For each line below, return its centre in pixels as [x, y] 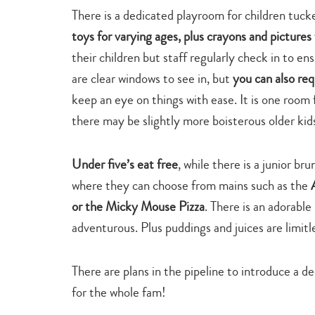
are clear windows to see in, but [152, 78]
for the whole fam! [119, 292]
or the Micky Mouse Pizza [138, 206]
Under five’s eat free [125, 164]
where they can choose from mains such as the [191, 185]
